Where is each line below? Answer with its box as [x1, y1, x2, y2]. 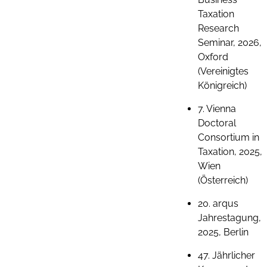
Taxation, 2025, [198, 146, 262, 157]
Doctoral [198, 117, 236, 129]
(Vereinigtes [198, 66, 249, 77]
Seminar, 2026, [198, 37, 262, 48]
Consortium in [198, 132, 259, 143]
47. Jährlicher [198, 250, 255, 261]
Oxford [198, 51, 228, 63]
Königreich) [198, 80, 247, 91]
